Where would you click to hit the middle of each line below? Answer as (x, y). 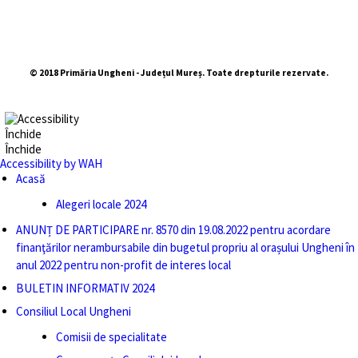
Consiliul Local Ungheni (74, 311)
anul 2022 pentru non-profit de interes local (123, 265)
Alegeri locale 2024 (101, 204)
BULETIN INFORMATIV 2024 (85, 288)
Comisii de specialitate (111, 337)
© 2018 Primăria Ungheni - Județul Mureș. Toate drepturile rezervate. (179, 73)
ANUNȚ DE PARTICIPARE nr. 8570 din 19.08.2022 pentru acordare (175, 230)
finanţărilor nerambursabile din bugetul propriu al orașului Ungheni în (185, 247)
